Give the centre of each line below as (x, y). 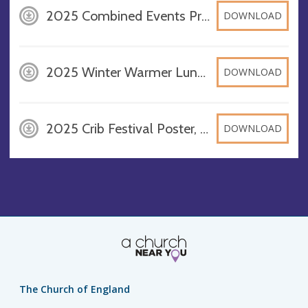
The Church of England (75, 289)
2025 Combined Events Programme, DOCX (205, 15)
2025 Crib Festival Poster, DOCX (204, 128)
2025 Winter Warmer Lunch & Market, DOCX (201, 72)
